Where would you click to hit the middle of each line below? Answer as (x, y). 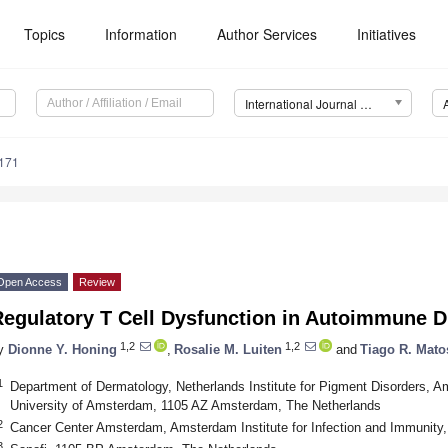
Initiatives (387, 34)
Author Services (267, 34)
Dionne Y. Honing (62, 349)
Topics (45, 34)
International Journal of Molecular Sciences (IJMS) (365, 104)
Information (141, 34)
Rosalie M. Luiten (228, 349)
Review (97, 282)
